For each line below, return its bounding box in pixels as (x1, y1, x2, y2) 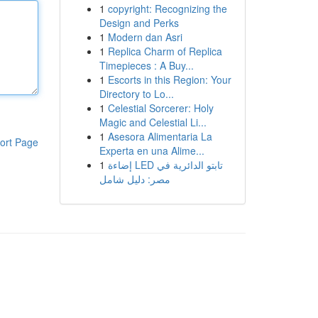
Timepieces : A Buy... (99, 58, 194, 72)
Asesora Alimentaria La (107, 129, 212, 143)
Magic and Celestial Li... (99, 115, 207, 129)
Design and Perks (99, 16, 179, 30)
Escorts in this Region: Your (107, 72, 231, 87)
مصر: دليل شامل (99, 172, 170, 186)
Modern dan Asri (107, 30, 182, 44)
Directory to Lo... (99, 87, 174, 101)
